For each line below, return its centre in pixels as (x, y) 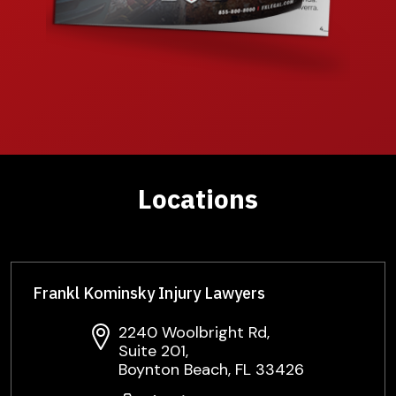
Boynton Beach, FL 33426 (211, 369)
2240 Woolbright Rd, (194, 332)
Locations (198, 198)
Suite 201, (153, 350)
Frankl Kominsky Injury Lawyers (149, 293)
